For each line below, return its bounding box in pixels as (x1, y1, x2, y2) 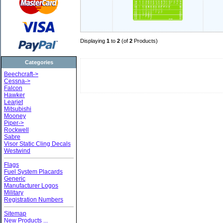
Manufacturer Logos (3, 182, 58, 190)
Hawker (3, 91, 25, 99)
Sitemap (3, 210, 26, 218)
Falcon (3, 84, 22, 92)
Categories (24, 59, 53, 66)
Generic (3, 175, 25, 183)
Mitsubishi (3, 105, 31, 112)
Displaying (80, 38, 107, 44)
